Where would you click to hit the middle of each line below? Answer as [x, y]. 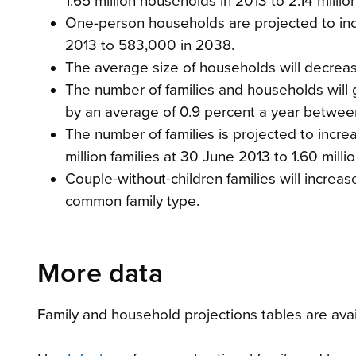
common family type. [134, 201]
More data [100, 273]
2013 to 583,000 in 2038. [149, 45]
